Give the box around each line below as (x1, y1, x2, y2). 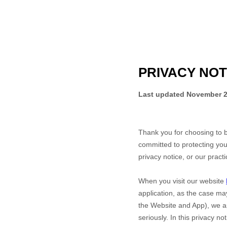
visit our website (173, 177, 226, 185)
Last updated (138, 90, 186, 98)
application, (138, 189, 177, 197)
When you (138, 177, 173, 185)
